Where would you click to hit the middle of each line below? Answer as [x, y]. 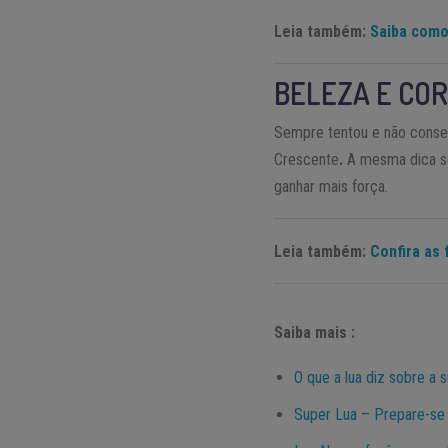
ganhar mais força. [331, 187]
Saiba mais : [315, 333]
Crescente [307, 160]
